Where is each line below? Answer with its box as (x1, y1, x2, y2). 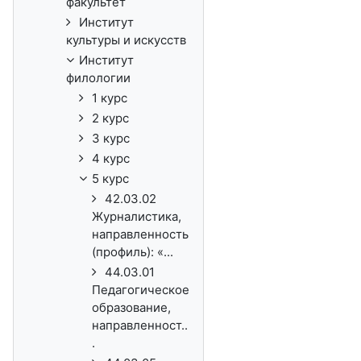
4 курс (92, 151, 130, 166)
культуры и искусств (66, 32, 186, 48)
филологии (66, 70, 131, 85)
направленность (92, 226, 189, 242)
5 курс (92, 171, 129, 186)
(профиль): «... (92, 244, 173, 259)
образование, (92, 300, 171, 315)
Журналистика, (92, 209, 181, 224)
